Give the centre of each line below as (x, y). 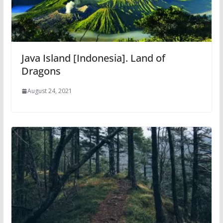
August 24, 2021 (50, 91)
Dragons (41, 71)
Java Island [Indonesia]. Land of (93, 58)
